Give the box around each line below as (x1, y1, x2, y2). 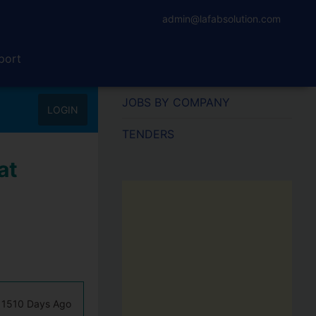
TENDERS (121, 127, 174, 141)
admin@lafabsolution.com (162, 13, 281, 25)
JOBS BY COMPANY (121, 95, 230, 109)
